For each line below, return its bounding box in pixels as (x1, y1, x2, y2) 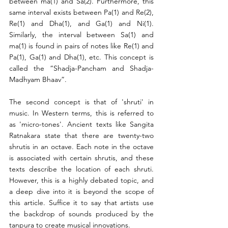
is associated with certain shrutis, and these (9, 153, 154, 163)
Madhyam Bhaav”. (9, 75, 67, 84)
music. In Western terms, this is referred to (9, 108, 154, 118)
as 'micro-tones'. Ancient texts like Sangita (9, 120, 154, 129)
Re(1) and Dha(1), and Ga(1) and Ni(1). (9, 19, 154, 28)
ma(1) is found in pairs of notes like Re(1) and (9, 41, 154, 51)
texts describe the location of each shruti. (9, 164, 154, 174)
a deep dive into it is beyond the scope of (9, 187, 154, 196)
